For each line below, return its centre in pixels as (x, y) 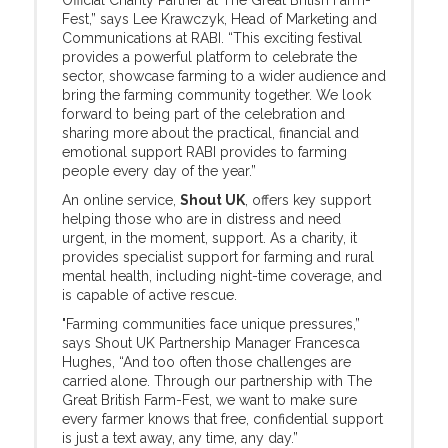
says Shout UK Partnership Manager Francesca (211, 343)
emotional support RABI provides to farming (204, 152)
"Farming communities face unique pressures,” (211, 324)
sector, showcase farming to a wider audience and (224, 76)
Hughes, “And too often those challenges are (206, 362)
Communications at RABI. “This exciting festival (212, 38)
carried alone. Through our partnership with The (217, 381)
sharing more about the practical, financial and (210, 133)
